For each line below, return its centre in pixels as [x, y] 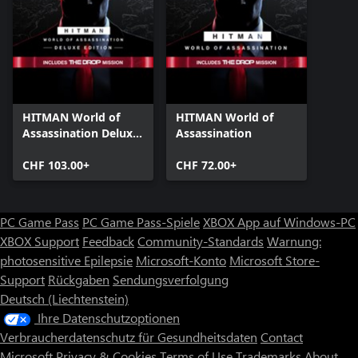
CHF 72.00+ [206, 165]
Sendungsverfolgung [171, 280]
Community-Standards [201, 241]
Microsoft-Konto [181, 261]
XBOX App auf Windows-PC [279, 222]
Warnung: [294, 241]
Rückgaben [79, 280]
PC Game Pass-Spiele [141, 222]
